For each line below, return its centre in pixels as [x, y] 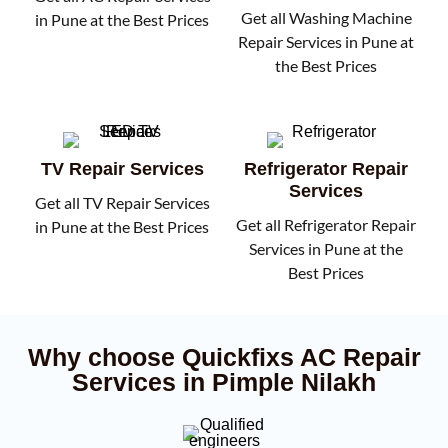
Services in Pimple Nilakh [224, 382]
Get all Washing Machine [326, 17]
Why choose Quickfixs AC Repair [224, 357]
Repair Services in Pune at [326, 41]
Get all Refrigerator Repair [326, 224]
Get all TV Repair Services [122, 202]
